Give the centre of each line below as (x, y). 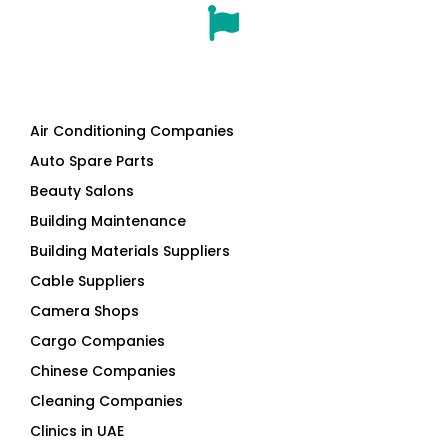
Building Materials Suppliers (130, 250)
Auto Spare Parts (92, 160)
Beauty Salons (82, 190)
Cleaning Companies (106, 400)
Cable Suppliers (87, 280)
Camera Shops (84, 310)
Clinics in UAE (77, 430)
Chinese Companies (103, 370)
